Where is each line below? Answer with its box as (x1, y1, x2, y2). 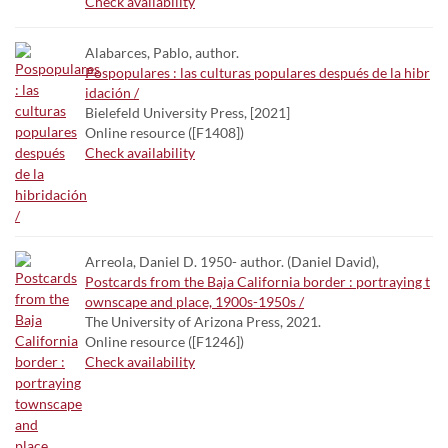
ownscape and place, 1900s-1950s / (85, 293, 304, 310)
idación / (85, 84, 139, 101)
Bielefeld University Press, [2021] (85, 104, 290, 121)
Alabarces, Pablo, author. (85, 44, 239, 61)
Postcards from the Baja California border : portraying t (85, 273, 430, 290)
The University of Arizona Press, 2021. (85, 313, 321, 330)
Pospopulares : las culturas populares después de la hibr (85, 64, 430, 81)
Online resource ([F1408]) (85, 124, 244, 141)
